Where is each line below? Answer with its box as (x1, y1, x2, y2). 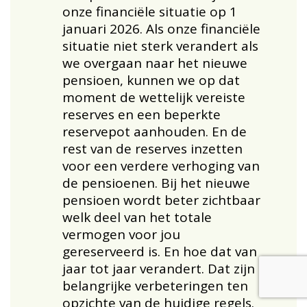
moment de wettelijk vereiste (62, 88, 246, 106)
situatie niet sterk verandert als (62, 36, 259, 55)
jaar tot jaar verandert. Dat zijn (62, 259, 256, 278)
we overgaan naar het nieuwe (62, 53, 248, 72)
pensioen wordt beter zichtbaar (62, 191, 261, 209)
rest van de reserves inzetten (62, 139, 243, 158)
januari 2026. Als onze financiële (62, 19, 261, 38)
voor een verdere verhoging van (62, 156, 260, 175)
